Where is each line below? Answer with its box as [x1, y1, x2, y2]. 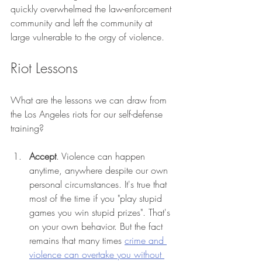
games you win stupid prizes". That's [29, 206, 173, 219]
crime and [125, 234, 167, 247]
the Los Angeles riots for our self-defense [11, 108, 166, 121]
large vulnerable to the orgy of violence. [11, 30, 167, 44]
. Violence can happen [56, 150, 148, 163]
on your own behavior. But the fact [29, 220, 166, 233]
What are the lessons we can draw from [11, 94, 170, 107]
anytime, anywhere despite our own [29, 164, 171, 177]
